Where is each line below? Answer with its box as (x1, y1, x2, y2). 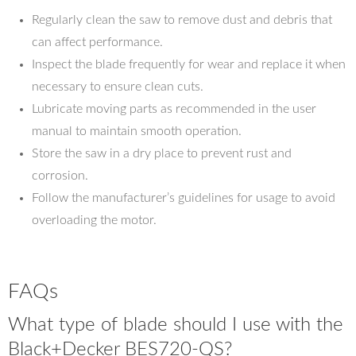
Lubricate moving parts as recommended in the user (32, 103, 316, 115)
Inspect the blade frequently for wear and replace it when (32, 58, 346, 71)
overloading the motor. (32, 214, 157, 226)
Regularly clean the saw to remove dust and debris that (32, 14, 332, 26)
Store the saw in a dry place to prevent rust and (32, 147, 292, 160)
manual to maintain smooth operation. (32, 125, 242, 137)
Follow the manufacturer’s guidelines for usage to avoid (32, 192, 335, 204)
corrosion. (32, 169, 88, 182)
